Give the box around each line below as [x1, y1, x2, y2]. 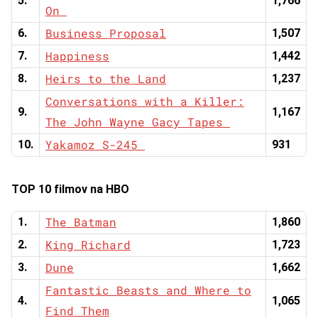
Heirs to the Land [45, 71, 166, 87]
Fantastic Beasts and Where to [45, 283, 251, 298]
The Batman [45, 214, 116, 230]
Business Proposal [45, 26, 166, 41]
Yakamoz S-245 [45, 137, 145, 153]
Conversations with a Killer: [45, 94, 244, 109]
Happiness [45, 48, 109, 64]
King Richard [45, 237, 131, 253]
